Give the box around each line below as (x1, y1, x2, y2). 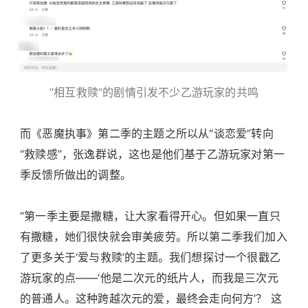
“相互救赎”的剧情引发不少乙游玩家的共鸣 (49, 85, 258, 99)
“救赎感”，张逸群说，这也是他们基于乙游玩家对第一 (20, 146, 285, 161)
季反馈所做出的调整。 (20, 167, 131, 181)
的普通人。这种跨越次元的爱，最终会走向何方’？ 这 (20, 291, 283, 305)
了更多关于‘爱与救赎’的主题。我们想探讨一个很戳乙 (20, 250, 280, 264)
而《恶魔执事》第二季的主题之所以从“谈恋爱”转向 (20, 126, 274, 140)
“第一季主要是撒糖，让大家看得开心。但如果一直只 (20, 208, 280, 223)
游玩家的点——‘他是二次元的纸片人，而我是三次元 (20, 270, 278, 285)
